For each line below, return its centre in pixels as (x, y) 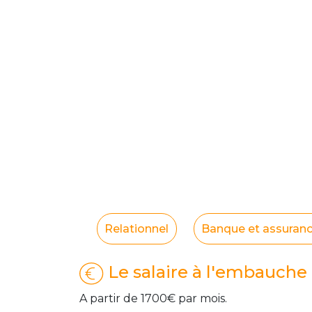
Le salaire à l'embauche (206, 272)
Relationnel (137, 228)
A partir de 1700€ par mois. (153, 299)
